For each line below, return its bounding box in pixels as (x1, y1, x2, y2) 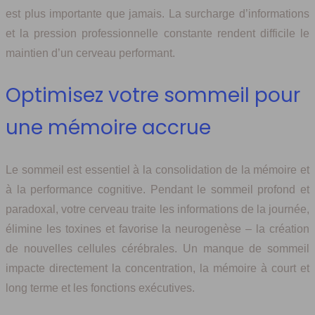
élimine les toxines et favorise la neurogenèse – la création (6, 223, 309, 236)
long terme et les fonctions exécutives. (6, 282, 195, 295)
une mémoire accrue (6, 114, 211, 142)
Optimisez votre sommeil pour (6, 82, 300, 110)
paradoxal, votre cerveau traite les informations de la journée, (6, 203, 309, 216)
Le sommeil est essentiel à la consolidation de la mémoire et (6, 164, 309, 176)
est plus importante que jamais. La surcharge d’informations (6, 8, 309, 20)
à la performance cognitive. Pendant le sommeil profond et (6, 184, 309, 196)
